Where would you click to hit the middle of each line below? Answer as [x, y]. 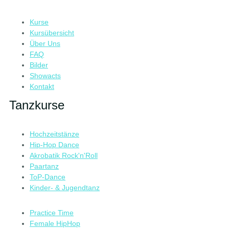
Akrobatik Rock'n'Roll [64, 156]
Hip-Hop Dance [54, 145]
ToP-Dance [48, 177]
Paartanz [44, 166]
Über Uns [45, 44]
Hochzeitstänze [54, 134]
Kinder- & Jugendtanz [65, 188]
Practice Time [52, 213]
